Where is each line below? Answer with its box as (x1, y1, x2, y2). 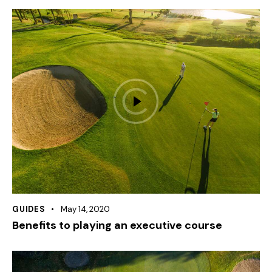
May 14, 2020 (60, 204, 110, 215)
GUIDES (12, 204, 46, 215)
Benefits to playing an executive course (12, 218, 222, 233)
